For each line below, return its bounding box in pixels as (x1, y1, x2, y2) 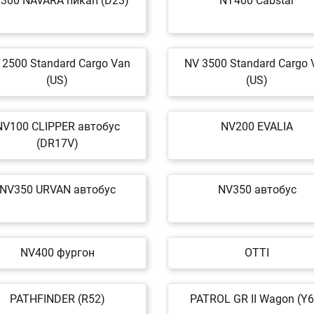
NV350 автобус (217, 183, 296, 196)
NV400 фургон (20, 246, 95, 259)
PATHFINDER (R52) (9, 292, 105, 306)
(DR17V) (36, 137, 78, 150)
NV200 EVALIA (221, 120, 293, 133)
